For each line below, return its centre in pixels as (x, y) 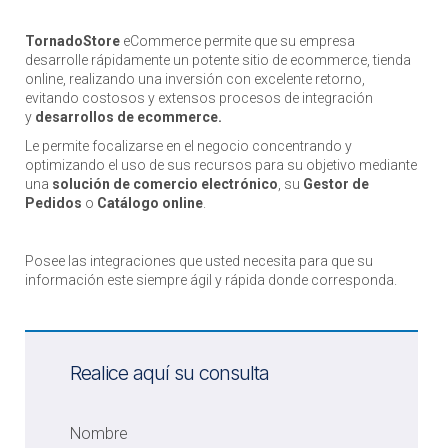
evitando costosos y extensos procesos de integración (199, 97)
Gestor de (336, 183)
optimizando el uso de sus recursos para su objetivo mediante (221, 164)
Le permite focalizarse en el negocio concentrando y (188, 145)
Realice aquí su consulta (169, 372)
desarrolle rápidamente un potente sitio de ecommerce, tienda (218, 59)
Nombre (99, 433)
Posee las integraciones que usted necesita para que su (199, 260)
